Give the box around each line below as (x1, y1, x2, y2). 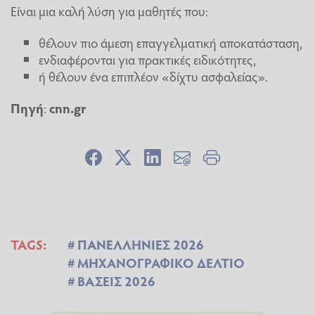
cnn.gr (49, 98, 86, 117)
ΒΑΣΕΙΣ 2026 (77, 271, 155, 290)
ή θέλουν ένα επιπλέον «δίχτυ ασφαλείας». (39, 66, 268, 85)
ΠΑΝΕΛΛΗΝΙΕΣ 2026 (77, 235, 204, 254)
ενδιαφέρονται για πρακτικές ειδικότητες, (39, 49, 256, 68)
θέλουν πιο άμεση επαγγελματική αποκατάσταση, (39, 32, 302, 51)
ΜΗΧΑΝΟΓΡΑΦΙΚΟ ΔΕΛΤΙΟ (77, 253, 245, 272)
